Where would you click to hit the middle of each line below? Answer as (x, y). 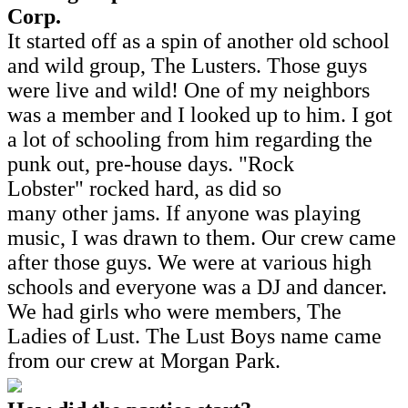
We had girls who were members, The (174, 311)
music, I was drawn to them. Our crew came (202, 237)
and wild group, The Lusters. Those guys (187, 65)
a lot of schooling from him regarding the (190, 139)
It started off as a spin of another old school (199, 41)
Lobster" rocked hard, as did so (144, 188)
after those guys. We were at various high (189, 262)
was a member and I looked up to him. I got (200, 114)
